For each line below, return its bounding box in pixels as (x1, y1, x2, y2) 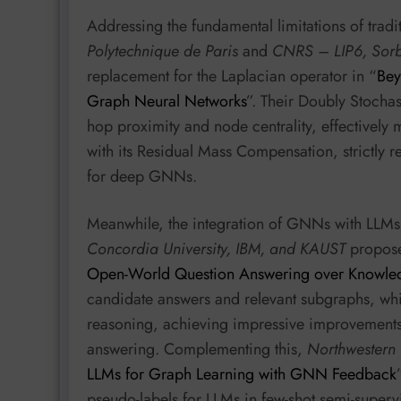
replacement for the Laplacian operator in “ (87, 64, 377, 88)
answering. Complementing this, (87, 337, 307, 362)
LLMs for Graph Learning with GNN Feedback (87, 363, 397, 387)
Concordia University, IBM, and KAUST (87, 237, 346, 261)
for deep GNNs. (87, 164, 197, 188)
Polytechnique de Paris (87, 38, 238, 63)
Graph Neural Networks (87, 89, 246, 113)
